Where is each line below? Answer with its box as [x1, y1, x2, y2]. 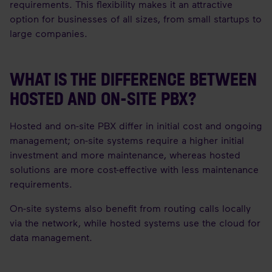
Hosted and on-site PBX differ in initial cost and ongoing [10, 120, 262, 131]
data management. [10, 231, 92, 243]
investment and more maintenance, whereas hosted [10, 149, 240, 160]
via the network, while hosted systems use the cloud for [10, 217, 260, 228]
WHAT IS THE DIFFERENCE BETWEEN [10, 68, 257, 90]
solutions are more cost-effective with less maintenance [10, 163, 259, 175]
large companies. [10, 27, 87, 39]
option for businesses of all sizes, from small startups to [10, 13, 262, 24]
